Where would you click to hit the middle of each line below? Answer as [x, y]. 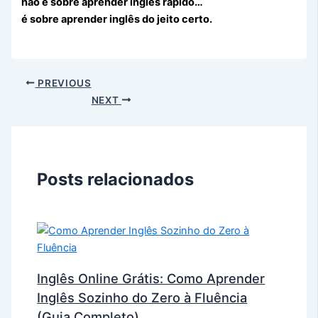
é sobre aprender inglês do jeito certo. [117, 20]
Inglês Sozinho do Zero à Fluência [142, 297]
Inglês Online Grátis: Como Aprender [151, 278]
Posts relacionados [116, 180]
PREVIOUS [63, 83]
